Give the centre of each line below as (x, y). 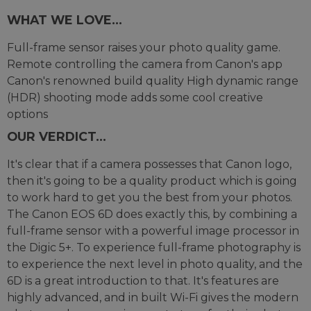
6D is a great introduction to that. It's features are (143, 281)
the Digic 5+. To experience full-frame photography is (154, 247)
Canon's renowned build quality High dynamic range (153, 81)
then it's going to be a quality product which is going (152, 181)
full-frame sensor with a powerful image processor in (153, 231)
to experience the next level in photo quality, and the (155, 264)
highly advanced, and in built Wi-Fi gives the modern (153, 297)
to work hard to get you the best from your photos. (150, 197)
